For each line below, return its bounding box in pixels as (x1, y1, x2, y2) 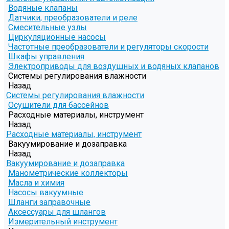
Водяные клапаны (8, 3, 78, 13)
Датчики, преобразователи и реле (8, 13, 138, 23)
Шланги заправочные (8, 197, 90, 208)
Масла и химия (8, 178, 64, 188)
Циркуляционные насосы (8, 32, 106, 42)
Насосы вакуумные (8, 188, 83, 198)
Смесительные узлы (8, 22, 87, 33)
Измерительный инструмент (8, 217, 118, 227)
